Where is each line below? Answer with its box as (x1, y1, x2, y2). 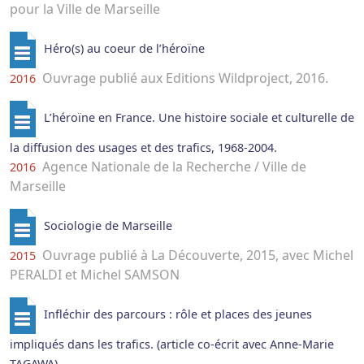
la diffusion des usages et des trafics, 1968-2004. (10, 140, 277, 156)
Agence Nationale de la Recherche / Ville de (39, 158, 306, 176)
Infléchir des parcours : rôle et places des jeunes (43, 306, 312, 323)
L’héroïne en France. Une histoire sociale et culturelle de (43, 110, 354, 126)
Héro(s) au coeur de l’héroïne (43, 41, 205, 57)
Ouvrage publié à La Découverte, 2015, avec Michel (39, 246, 353, 265)
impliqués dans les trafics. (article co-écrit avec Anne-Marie (10, 336, 334, 353)
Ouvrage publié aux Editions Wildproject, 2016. (39, 69, 328, 88)
